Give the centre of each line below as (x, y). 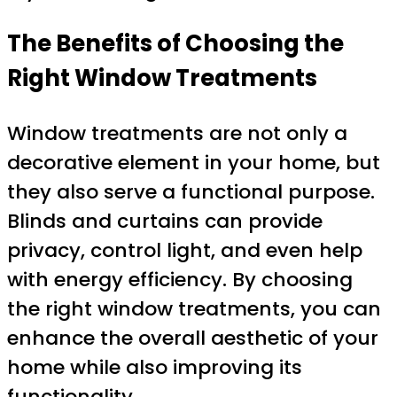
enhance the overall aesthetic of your (193, 339)
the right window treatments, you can (194, 309)
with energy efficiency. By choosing (180, 280)
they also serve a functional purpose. (191, 192)
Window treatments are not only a (177, 134)
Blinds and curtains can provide (165, 222)
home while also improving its (155, 368)
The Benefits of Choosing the (175, 44)
